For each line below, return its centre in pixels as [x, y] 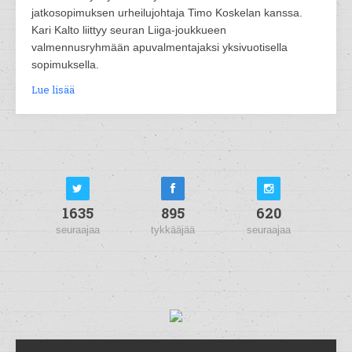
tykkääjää [173, 230]
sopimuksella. [65, 65]
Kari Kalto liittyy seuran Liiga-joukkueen [129, 30]
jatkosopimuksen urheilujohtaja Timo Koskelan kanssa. [167, 13]
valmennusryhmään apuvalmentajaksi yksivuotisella [159, 48]
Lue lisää [53, 90]
